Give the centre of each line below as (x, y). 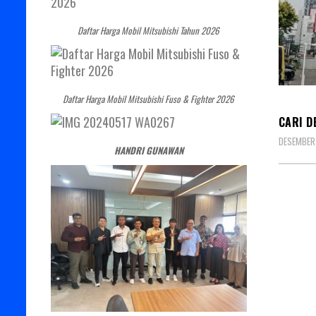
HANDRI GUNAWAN (148, 150)
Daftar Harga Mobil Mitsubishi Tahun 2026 (149, 30)
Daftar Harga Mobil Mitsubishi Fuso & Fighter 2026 (149, 98)
